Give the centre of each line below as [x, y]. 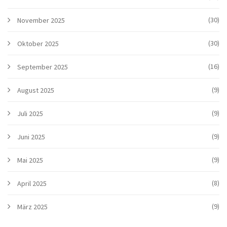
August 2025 [36, 90]
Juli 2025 [30, 114]
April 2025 [32, 184]
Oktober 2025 [38, 44]
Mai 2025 [30, 160]
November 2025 [41, 21]
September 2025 [43, 67]
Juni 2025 [31, 137]
